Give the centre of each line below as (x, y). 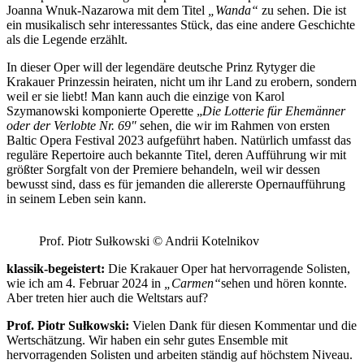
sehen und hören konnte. (284, 283)
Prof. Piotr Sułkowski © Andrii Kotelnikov (149, 240)
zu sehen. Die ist (302, 10)
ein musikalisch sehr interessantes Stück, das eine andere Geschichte (181, 24)
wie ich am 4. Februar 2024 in (85, 283)
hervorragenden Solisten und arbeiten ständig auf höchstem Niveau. (180, 354)
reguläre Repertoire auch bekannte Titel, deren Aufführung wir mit (176, 154)
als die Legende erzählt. (67, 39)
